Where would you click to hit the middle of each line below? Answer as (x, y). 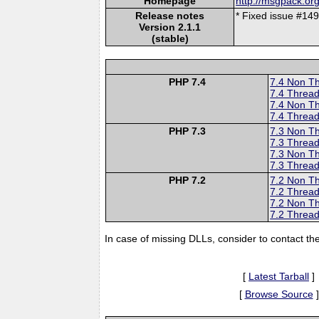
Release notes (170, 15)
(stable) (170, 38)
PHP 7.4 (187, 82)
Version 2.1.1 (170, 27)
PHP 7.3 (187, 131)
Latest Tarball (279, 276)
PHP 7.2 (187, 180)
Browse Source (279, 294)
